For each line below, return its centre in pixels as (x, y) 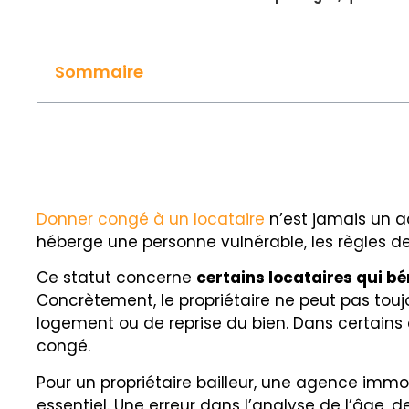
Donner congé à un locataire (151, 219)
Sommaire (99, 72)
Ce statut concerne (116, 278)
